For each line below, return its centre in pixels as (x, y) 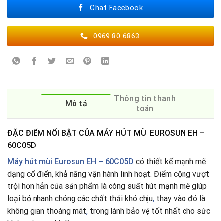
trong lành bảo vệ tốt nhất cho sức (149, 211)
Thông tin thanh (145, 99)
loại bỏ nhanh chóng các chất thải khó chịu (80, 199)
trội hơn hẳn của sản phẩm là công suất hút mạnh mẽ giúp (107, 186)
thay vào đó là (180, 199)
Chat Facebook (116, 8)
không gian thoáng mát (47, 211)
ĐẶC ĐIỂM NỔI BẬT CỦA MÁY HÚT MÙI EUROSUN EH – (106, 133)
